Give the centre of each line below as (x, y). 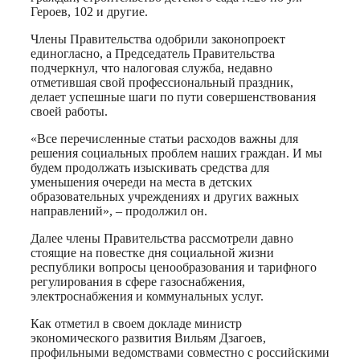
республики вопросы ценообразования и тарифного (174, 267)
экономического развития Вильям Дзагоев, (148, 337)
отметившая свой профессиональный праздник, (162, 82)
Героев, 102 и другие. (89, 11)
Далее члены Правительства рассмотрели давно (162, 238)
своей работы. (69, 111)
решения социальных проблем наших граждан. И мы (176, 153)
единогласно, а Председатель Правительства (153, 53)
